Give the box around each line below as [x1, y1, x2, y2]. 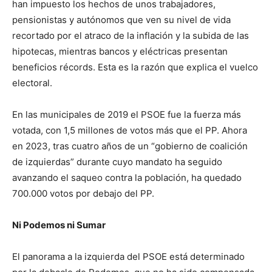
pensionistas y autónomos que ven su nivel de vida [12, 14, 231, 26]
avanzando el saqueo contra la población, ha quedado [12, 172, 242, 184]
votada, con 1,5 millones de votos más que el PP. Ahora [12, 124, 247, 137]
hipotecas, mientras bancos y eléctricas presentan [12, 46, 228, 58]
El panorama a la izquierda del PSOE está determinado [12, 251, 245, 263]
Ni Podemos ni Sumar [12, 219, 106, 231]
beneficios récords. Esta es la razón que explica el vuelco [12, 61, 258, 73]
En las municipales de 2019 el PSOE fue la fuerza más [12, 109, 241, 121]
